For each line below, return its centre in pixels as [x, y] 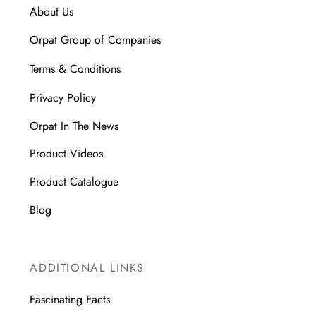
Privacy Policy [63, 97]
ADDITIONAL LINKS [87, 267]
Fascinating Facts [70, 299]
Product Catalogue [74, 182]
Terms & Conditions [75, 69]
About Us [52, 12]
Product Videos [67, 154]
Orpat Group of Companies [96, 40]
